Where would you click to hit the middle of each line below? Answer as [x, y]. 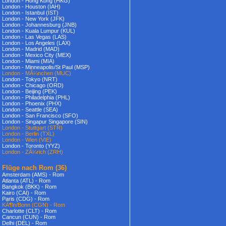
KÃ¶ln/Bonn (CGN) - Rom [34, 205]
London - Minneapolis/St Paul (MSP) [46, 67]
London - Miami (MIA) [28, 61]
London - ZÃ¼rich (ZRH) [33, 152]
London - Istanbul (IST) [30, 13]
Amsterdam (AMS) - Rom [33, 175]
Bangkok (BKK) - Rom [29, 187]
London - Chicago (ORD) [33, 85]
